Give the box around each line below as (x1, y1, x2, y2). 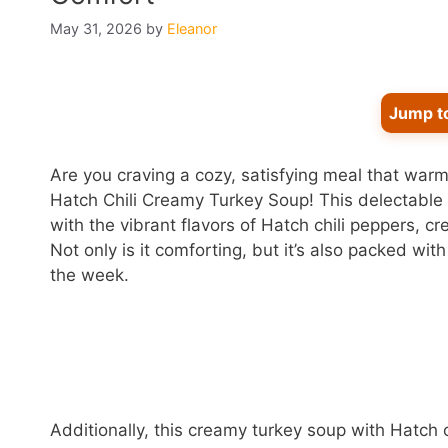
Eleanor (167, 19, 217, 37)
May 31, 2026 (50, 19, 142, 37)
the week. (50, 264, 129, 285)
